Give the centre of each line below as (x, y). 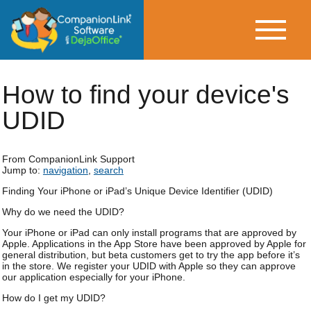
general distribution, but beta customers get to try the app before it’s (151, 255)
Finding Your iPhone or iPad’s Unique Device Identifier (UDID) (137, 191)
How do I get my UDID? (53, 298)
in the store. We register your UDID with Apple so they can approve (149, 266)
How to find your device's (145, 95)
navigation (65, 170)
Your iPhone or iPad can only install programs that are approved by (149, 233)
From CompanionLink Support (68, 159)
